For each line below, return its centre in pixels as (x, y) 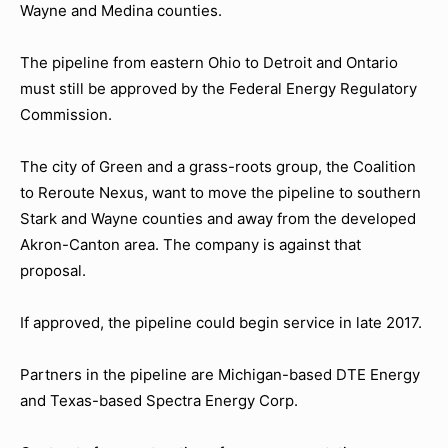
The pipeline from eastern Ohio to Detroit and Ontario (209, 62)
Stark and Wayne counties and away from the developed (218, 218)
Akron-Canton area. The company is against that (190, 244)
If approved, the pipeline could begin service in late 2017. (221, 322)
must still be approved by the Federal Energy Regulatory (218, 88)
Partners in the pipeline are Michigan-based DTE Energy (220, 374)
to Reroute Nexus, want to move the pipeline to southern (220, 192)
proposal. (53, 270)
